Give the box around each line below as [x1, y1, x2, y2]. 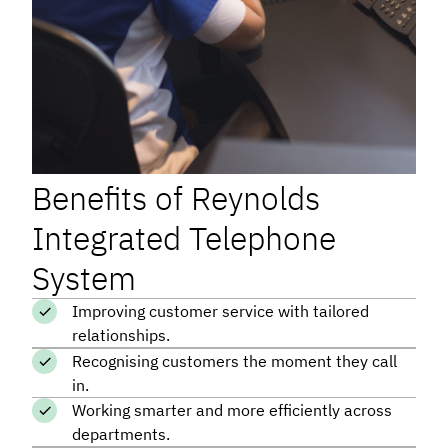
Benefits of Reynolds [32, 176, 320, 219]
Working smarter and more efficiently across [72, 400, 392, 421]
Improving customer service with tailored [72, 301, 369, 322]
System [32, 256, 136, 299]
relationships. [72, 325, 170, 346]
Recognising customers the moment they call [72, 350, 397, 371]
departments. [72, 424, 170, 445]
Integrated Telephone [32, 216, 336, 259]
